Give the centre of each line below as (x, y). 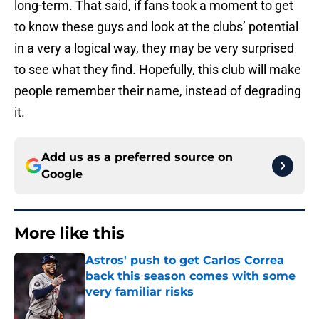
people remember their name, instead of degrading (158, 91)
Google (62, 174)
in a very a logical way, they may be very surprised (154, 48)
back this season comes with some (190, 276)
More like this (69, 234)
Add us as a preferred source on (137, 157)
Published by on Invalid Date (147, 306)
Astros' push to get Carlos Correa (185, 261)
